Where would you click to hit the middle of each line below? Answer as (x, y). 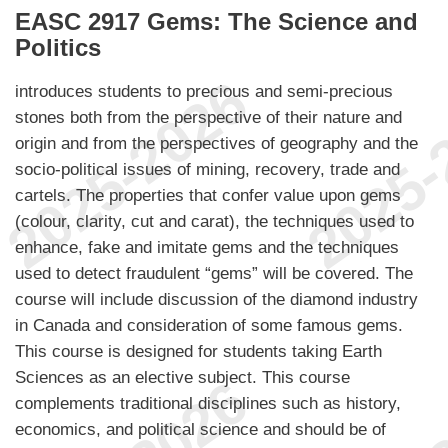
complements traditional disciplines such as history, (208, 402)
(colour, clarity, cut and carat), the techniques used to (214, 220)
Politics (58, 47)
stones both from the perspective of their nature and (208, 116)
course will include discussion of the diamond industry (216, 298)
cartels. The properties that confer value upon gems (208, 194)
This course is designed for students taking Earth (198, 350)
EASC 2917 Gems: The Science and (216, 21)
